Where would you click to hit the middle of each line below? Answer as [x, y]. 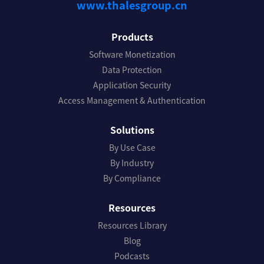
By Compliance [132, 178]
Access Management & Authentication [132, 100]
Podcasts [132, 255]
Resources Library [132, 225]
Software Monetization [132, 54]
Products [132, 36]
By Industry [132, 162]
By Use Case [132, 147]
